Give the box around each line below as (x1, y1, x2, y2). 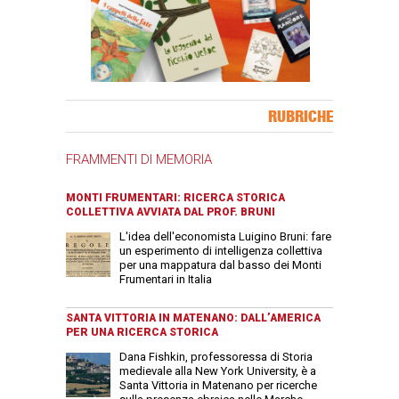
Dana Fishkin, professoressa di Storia (119, 350, 313, 364)
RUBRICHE (268, 107, 334, 126)
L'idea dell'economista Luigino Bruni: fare (119, 230, 331, 244)
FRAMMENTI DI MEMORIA (66, 151, 212, 168)
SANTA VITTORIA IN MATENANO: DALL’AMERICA (66, 312, 321, 325)
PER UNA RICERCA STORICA (66, 326, 218, 339)
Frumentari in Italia (119, 273, 212, 287)
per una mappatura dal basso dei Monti (119, 258, 322, 273)
